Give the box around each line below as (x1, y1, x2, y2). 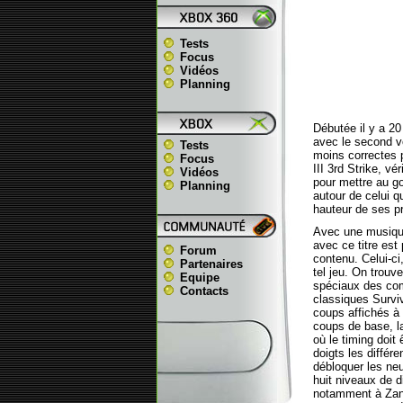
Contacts (179, 284, 228, 298)
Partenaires (179, 257, 243, 271)
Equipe (179, 271, 219, 284)
